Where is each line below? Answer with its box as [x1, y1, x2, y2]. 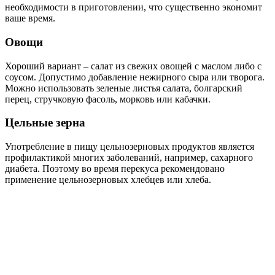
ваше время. [5, 13, 55, 24]
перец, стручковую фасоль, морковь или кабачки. [5, 93, 211, 104]
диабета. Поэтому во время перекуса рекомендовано [5, 163, 225, 174]
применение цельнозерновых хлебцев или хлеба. [5, 174, 211, 185]
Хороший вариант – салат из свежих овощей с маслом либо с [5, 60, 261, 71]
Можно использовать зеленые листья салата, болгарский [5, 82, 242, 93]
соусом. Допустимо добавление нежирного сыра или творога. [5, 71, 265, 82]
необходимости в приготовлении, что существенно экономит [5, 2, 262, 13]
